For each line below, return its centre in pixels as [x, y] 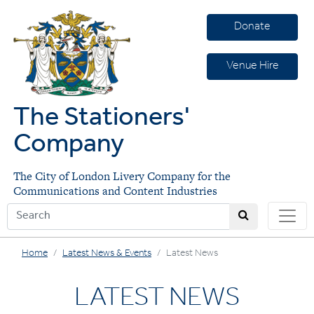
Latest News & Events [107, 254]
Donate [252, 27]
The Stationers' [102, 121]
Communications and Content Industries [116, 191]
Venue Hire [252, 67]
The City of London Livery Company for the [122, 176]
